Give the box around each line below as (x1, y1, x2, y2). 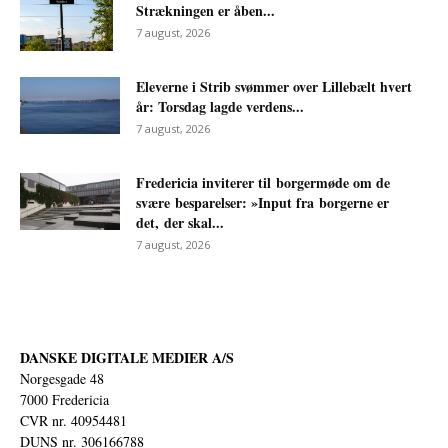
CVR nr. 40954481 (20, 411, 127, 431)
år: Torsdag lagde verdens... (136, 96, 304, 118)
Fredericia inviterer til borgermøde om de (136, 172, 390, 194)
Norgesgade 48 (20, 369, 104, 389)
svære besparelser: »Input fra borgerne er (136, 192, 389, 214)
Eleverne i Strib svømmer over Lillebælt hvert (136, 76, 412, 98)
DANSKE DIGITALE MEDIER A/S (20, 347, 234, 369)
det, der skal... (136, 212, 224, 234)
